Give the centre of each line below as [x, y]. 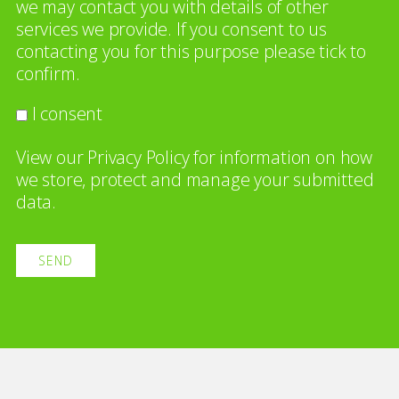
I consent [67, 113]
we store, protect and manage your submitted [195, 180]
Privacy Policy [138, 158]
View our [52, 158]
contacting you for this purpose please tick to [191, 51]
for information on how [281, 158]
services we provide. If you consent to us [171, 28]
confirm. [48, 73]
